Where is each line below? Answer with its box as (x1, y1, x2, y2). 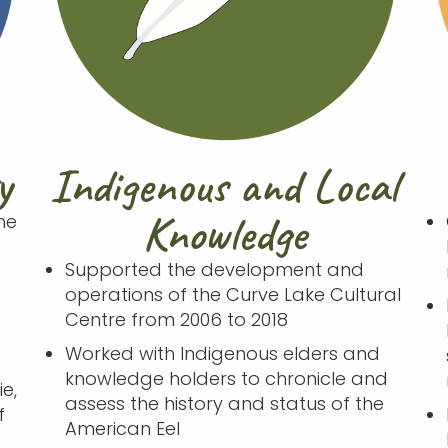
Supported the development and (64, 256, 364, 282)
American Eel (64, 415, 180, 441)
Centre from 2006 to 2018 (64, 306, 288, 332)
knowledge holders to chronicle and (64, 365, 388, 391)
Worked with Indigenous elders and (64, 340, 380, 366)
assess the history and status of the (64, 390, 389, 416)
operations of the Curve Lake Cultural (64, 281, 401, 307)
